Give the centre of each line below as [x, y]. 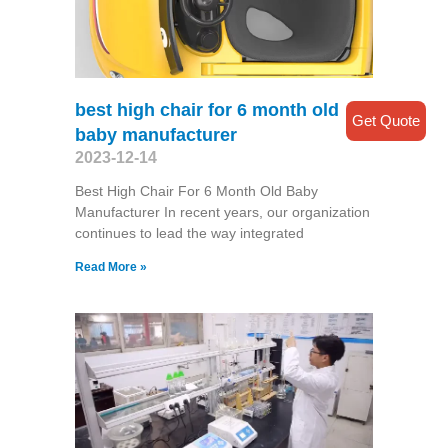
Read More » [110, 267]
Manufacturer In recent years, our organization [222, 212]
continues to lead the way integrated [189, 233]
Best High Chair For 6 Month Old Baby [196, 191]
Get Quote [386, 120]
